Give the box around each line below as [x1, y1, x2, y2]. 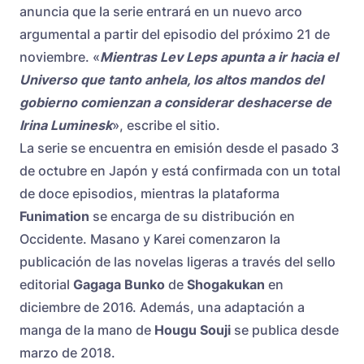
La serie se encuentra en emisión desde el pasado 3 [19, 140, 339, 157]
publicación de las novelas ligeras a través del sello [19, 253, 336, 271]
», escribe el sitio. [112, 117, 220, 134]
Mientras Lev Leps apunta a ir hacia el [100, 49, 338, 66]
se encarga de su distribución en [93, 208, 295, 225]
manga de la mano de [19, 322, 154, 339]
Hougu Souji [154, 322, 231, 339]
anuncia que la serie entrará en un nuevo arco [19, 3, 302, 20]
